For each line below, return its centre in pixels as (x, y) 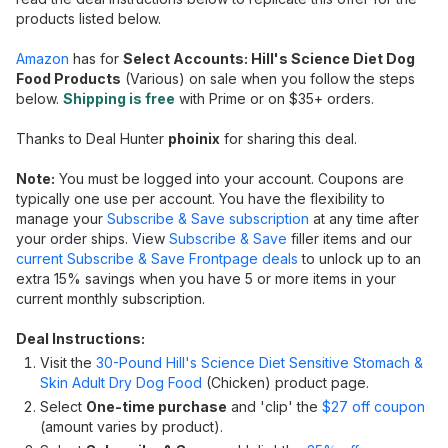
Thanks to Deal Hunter (92, 138)
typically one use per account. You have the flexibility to (200, 198)
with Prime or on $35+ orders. (274, 98)
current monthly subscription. (110, 298)
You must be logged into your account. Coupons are (229, 178)
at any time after (364, 218)
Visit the (68, 362)
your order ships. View (92, 238)
